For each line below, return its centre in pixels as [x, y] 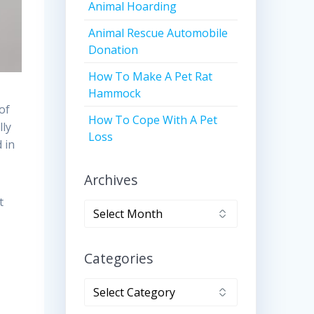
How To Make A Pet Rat [151, 76]
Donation [114, 50]
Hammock [115, 93]
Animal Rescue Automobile [158, 33]
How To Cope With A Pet [153, 120]
